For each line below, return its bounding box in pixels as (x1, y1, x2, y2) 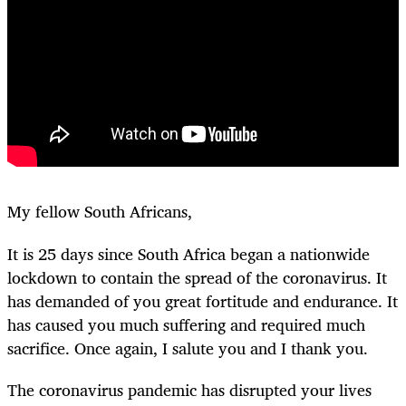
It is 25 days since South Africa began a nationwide (7, 239, 370, 267)
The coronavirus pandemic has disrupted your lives (7, 375, 372, 403)
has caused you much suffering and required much (7, 310, 365, 338)
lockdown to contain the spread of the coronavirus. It (7, 263, 387, 291)
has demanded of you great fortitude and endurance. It (7, 286, 398, 314)
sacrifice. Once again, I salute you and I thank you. (7, 333, 372, 362)
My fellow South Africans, (7, 198, 197, 226)
